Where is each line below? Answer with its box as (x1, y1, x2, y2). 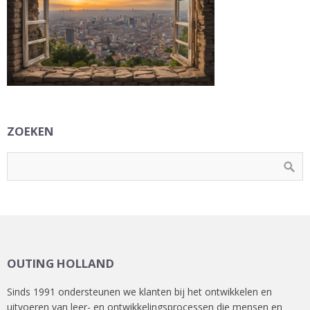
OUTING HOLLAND (7, 255, 114, 271)
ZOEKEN (7, 123, 54, 139)
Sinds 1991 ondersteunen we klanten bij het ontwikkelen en (7, 285, 272, 298)
